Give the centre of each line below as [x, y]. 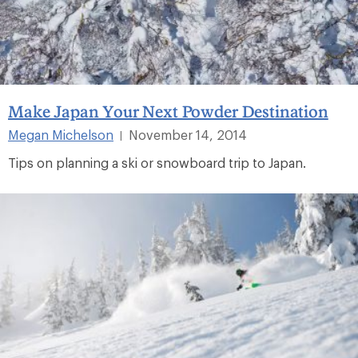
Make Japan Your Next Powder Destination [168, 111]
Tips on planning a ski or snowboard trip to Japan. [157, 162]
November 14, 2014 [188, 134]
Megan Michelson [61, 134]
